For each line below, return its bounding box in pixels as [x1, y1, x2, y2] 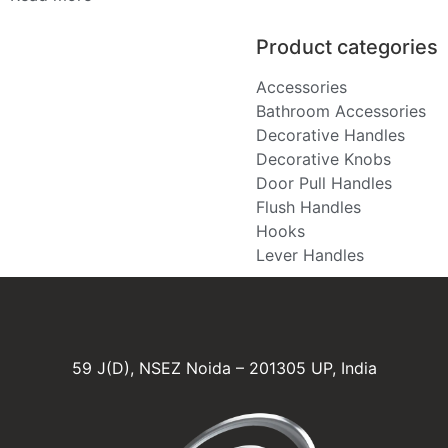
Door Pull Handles [256, 172, 392, 193]
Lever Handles [256, 244, 364, 265]
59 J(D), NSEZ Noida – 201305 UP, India [71, 357, 377, 378]
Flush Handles [256, 196, 361, 217]
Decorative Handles [256, 124, 405, 145]
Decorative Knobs [256, 148, 391, 169]
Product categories [256, 34, 438, 59]
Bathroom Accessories [256, 100, 426, 121]
